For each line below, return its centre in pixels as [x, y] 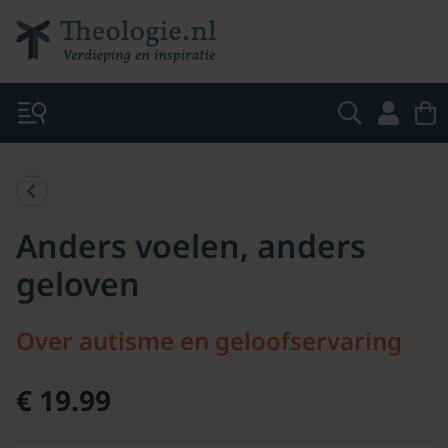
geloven [78, 283]
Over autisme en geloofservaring [209, 340]
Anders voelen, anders [191, 245]
